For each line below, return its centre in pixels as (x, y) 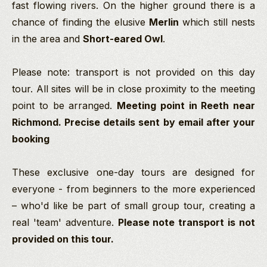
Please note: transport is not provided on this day (133, 72)
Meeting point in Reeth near (186, 106)
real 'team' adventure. (65, 223)
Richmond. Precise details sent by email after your (133, 122)
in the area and (47, 39)
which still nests (217, 22)
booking (31, 139)
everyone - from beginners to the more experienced (133, 189)
